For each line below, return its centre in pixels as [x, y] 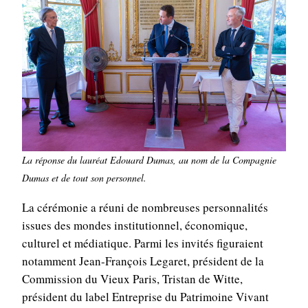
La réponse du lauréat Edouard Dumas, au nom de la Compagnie [149, 160]
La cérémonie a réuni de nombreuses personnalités [145, 208]
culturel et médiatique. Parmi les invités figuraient [142, 243]
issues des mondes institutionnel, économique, [134, 225]
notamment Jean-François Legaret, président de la [143, 261]
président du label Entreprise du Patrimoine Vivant [145, 297]
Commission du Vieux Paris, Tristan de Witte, [132, 279]
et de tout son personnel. [99, 178]
